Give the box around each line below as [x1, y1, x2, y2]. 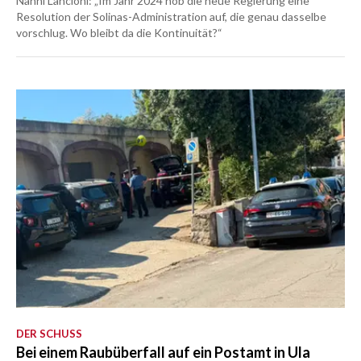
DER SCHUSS [16, 327, 82, 341]
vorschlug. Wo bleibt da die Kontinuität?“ [16, 26, 222, 40]
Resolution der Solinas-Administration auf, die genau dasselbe [16, 10, 326, 24]
